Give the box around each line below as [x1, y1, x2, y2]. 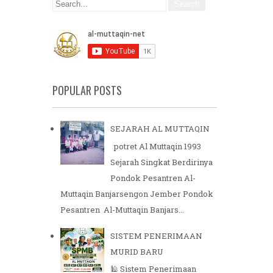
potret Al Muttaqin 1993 [110, 141, 202, 153]
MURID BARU [110, 247, 164, 258]
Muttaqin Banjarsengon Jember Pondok [60, 189, 213, 200]
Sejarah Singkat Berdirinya [110, 157, 213, 169]
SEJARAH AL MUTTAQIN [110, 124, 210, 135]
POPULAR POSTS [52, 83, 122, 99]
